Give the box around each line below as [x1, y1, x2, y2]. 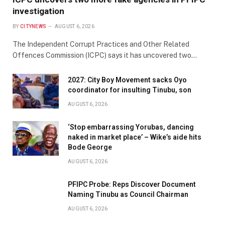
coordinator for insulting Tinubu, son [68, 85, 191, 94]
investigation [13, 6, 64, 16]
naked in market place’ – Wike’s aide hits [68, 133, 201, 141]
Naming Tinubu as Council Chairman [68, 190, 188, 198]
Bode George [68, 143, 112, 151]
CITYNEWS [20, 23, 47, 29]
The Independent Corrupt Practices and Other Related [13, 40, 189, 48]
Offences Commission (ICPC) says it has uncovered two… [13, 51, 197, 59]
